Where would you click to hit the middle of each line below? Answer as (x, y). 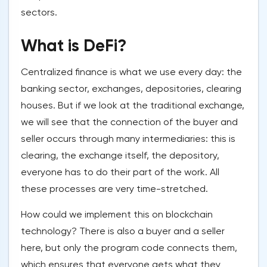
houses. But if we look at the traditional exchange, (133, 105)
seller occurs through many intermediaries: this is (128, 139)
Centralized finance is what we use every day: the (131, 72)
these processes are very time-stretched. (114, 189)
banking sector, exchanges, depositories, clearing (131, 89)
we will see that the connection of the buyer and (129, 122)
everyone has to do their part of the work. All (120, 172)
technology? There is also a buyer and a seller (123, 231)
